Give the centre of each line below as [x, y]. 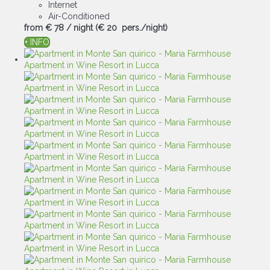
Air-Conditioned [79, 16]
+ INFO [37, 42]
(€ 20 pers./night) [131, 28]
